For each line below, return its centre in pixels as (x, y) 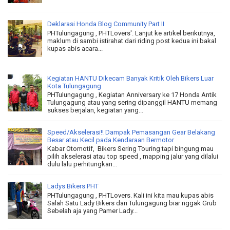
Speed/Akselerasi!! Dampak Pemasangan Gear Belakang (131, 132)
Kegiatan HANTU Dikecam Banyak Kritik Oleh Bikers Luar (130, 78)
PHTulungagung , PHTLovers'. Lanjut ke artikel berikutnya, (131, 33)
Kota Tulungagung (74, 86)
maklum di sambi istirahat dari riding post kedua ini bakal (132, 41)
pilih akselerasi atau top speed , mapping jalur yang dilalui (133, 157)
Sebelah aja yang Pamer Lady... (92, 210)
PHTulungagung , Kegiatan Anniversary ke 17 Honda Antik (132, 95)
